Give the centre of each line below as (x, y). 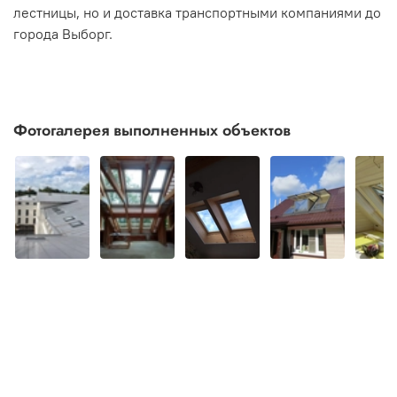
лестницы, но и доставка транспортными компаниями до (197, 12)
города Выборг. (63, 33)
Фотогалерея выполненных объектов (152, 131)
